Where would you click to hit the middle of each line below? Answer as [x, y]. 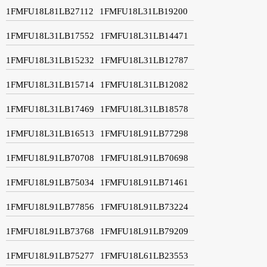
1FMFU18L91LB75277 [50, 255]
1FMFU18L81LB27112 [50, 11]
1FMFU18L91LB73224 [144, 207]
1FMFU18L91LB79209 [144, 231]
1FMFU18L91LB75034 [50, 182]
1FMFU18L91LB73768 [50, 231]
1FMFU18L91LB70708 [50, 158]
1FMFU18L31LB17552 [50, 35]
